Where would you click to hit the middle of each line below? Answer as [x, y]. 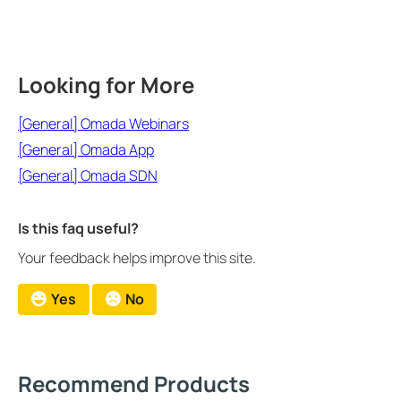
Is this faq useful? [78, 228]
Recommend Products [134, 383]
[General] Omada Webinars [103, 123]
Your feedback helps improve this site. [137, 257]
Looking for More [106, 84]
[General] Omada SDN [88, 175]
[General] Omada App [86, 149]
